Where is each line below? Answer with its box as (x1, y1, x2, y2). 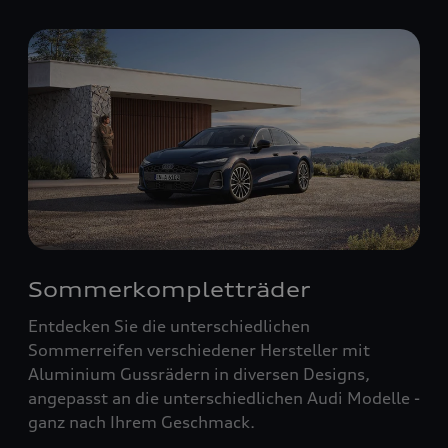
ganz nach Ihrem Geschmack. (28, 411, 255, 432)
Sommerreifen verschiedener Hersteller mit (28, 339, 370, 360)
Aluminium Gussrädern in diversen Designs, (28, 363, 370, 384)
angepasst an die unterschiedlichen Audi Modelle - (28, 387, 420, 408)
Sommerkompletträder (28, 276, 310, 302)
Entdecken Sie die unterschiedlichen (28, 315, 310, 336)
